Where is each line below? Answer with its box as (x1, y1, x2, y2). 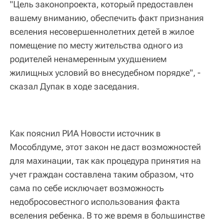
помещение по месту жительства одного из (10, 40, 183, 51)
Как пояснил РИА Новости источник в (10, 128, 161, 139)
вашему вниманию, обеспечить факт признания (10, 13, 204, 23)
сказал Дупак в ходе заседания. (10, 81, 139, 92)
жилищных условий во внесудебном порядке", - (10, 67, 200, 78)
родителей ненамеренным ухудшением (10, 54, 167, 65)
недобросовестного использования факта (10, 197, 180, 207)
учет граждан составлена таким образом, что (10, 169, 194, 180)
